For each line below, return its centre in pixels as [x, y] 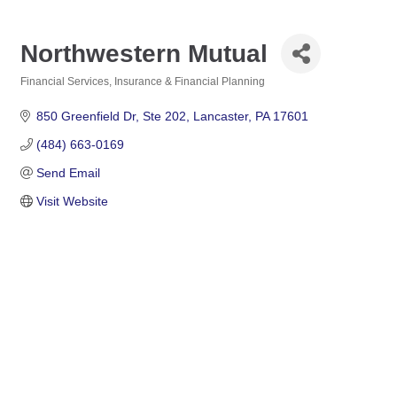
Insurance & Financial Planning [190, 82]
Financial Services [65, 82]
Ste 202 [164, 116]
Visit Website [72, 201]
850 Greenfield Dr [86, 116]
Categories [47, 93]
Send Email [68, 173]
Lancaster [220, 116]
